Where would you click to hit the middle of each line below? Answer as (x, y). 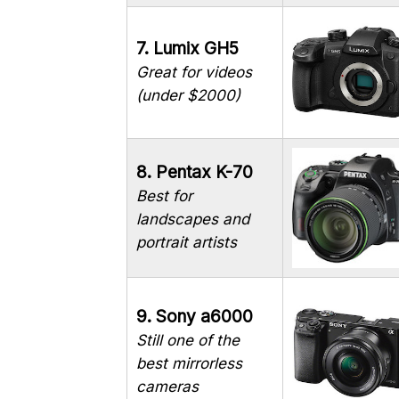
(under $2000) (188, 96)
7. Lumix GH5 (187, 49)
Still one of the (188, 341)
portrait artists (187, 243)
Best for (164, 196)
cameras (167, 387)
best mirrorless (189, 364)
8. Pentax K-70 (195, 173)
